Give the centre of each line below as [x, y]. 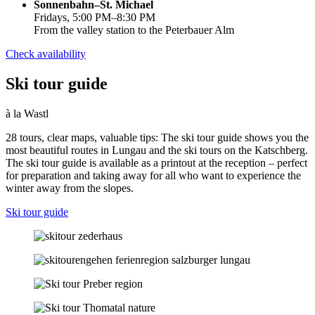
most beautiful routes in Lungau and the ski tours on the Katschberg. [157, 150]
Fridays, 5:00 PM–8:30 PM [95, 18]
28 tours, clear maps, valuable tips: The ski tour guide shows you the [157, 138]
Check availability [46, 54]
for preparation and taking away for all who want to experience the [153, 176]
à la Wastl [27, 114]
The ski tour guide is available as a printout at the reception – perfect [156, 163]
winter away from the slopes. [70, 188]
